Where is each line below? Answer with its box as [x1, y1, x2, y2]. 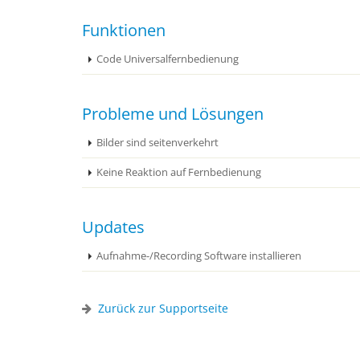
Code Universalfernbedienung [96, 52, 239, 66]
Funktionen [82, 19, 166, 41]
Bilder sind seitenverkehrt [96, 136, 219, 149]
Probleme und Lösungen [82, 103, 264, 125]
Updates [82, 216, 145, 238]
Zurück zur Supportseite [98, 301, 228, 316]
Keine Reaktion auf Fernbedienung [96, 166, 261, 179]
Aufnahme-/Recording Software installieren [96, 249, 301, 263]
